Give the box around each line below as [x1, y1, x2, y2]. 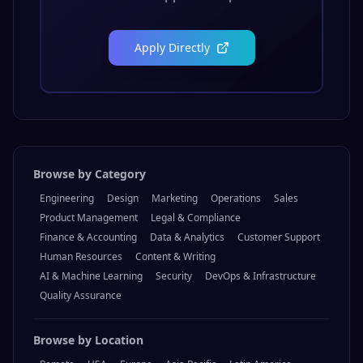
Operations [211, 191, 261, 206]
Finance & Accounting [40, 230, 137, 245]
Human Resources [40, 250, 122, 264]
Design [107, 191, 139, 206]
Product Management [40, 211, 138, 225]
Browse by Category [33, 166, 146, 182]
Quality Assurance [40, 288, 122, 303]
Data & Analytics [150, 230, 224, 245]
